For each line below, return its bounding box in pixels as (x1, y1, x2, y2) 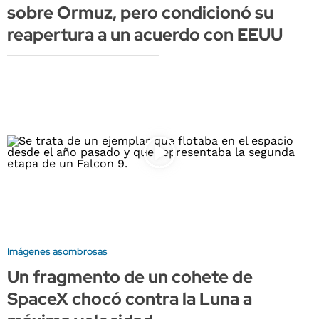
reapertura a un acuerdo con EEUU (7, 23, 283, 46)
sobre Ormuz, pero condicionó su (7, 1, 273, 24)
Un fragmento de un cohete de (7, 265, 253, 288)
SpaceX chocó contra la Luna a (7, 287, 252, 310)
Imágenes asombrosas (7, 244, 108, 258)
